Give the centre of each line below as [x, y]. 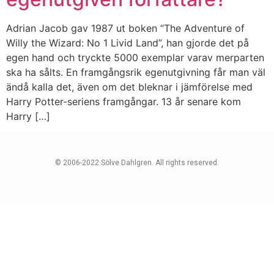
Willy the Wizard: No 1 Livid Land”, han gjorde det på [128, 43]
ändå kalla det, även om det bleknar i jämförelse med [129, 87]
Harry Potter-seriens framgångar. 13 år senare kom [124, 102]
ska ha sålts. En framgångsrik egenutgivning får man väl [136, 72]
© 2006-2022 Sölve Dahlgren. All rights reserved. [137, 163]
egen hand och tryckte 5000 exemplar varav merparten [135, 57]
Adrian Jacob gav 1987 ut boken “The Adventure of [125, 28]
